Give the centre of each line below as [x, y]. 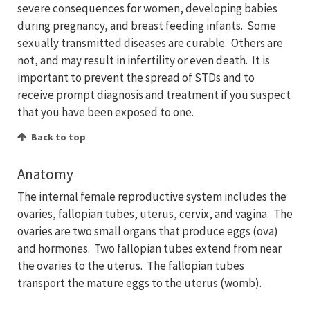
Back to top [58, 137]
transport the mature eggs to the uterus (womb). [139, 283]
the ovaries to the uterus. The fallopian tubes [131, 266]
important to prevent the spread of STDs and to [136, 78]
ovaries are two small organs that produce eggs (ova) [148, 231]
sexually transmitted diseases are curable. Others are [150, 43]
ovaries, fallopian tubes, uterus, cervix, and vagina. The [155, 214]
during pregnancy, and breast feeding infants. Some [147, 26]
